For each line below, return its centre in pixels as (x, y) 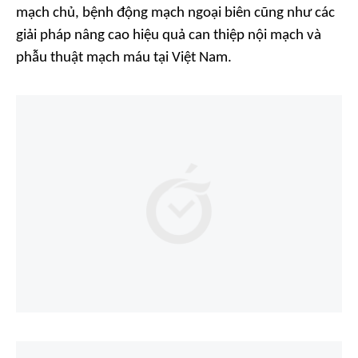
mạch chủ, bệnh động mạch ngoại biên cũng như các (175, 13)
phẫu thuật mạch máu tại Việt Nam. (124, 58)
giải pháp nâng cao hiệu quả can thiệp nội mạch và (169, 35)
